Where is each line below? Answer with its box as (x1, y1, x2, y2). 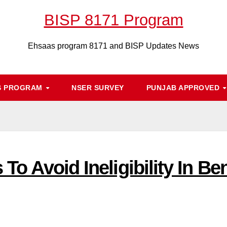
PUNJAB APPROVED (146, 84, 222, 92)
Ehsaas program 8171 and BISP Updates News (28, 42, 199, 50)
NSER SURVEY (71, 84, 124, 92)
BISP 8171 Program (44, 11, 183, 29)
